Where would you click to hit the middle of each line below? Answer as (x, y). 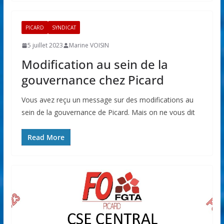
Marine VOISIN (89, 45)
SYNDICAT (64, 28)
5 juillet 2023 (45, 45)
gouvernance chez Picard (92, 80)
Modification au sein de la (94, 64)
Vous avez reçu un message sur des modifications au (107, 100)
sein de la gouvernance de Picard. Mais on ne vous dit (108, 112)
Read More (46, 137)
